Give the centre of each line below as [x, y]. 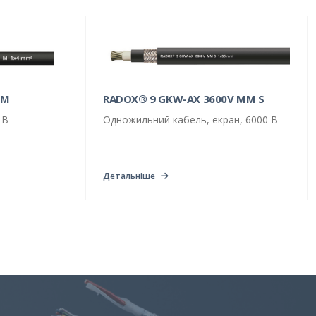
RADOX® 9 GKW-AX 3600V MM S [184, 99]
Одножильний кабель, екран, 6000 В [190, 120]
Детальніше [129, 176]
